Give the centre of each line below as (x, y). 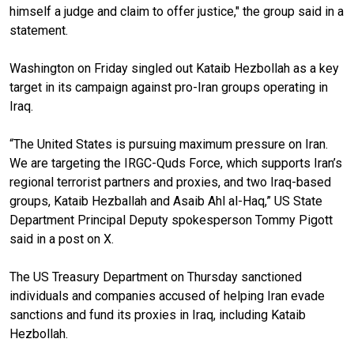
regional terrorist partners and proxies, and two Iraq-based (170, 182)
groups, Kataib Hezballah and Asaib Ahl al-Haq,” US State (166, 201)
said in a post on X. (62, 239)
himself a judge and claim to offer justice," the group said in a (177, 11)
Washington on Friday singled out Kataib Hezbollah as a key (174, 68)
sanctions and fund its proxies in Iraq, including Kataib (158, 314)
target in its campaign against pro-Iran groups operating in (169, 87)
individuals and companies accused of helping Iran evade (167, 296)
